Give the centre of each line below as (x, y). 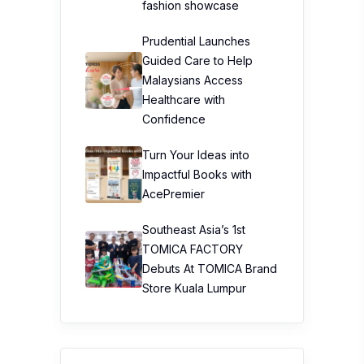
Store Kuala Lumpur (194, 288)
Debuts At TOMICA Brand (210, 269)
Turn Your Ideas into (196, 155)
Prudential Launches (196, 41)
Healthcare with (184, 100)
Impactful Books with (197, 174)
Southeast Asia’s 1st (194, 230)
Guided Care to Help (197, 61)
